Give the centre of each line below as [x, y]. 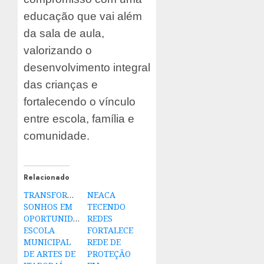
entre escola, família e [79, 119]
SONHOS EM [48, 207]
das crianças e [61, 85]
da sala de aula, [64, 34]
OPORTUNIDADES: [60, 219]
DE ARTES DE [49, 254]
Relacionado [47, 178]
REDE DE [104, 242]
